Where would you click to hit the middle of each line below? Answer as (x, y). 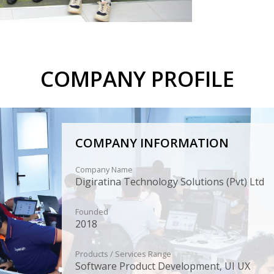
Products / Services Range (123, 254)
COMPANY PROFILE (137, 79)
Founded (91, 212)
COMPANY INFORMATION (152, 143)
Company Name (104, 170)
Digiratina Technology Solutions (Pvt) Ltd (169, 182)
